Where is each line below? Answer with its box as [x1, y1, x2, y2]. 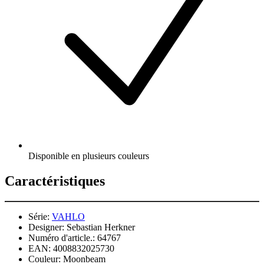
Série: [28, 212, 49, 222]
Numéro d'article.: [28, 233, 95, 243]
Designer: [28, 222, 64, 233]
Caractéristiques [5, 173, 105, 189]
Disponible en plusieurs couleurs [28, 151, 149, 161]
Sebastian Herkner [67, 222, 135, 233]
